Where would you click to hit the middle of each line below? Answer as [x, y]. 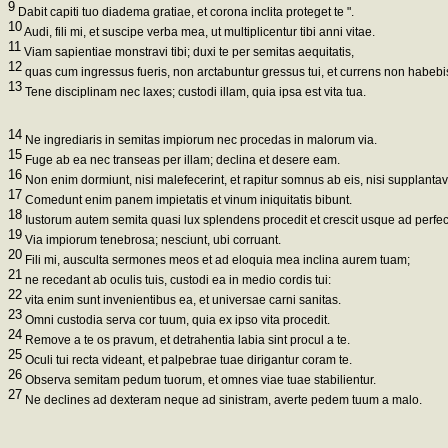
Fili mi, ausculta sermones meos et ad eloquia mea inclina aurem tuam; [216, 259]
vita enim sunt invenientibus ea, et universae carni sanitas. [181, 299]
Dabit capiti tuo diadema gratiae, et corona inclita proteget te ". [184, 11]
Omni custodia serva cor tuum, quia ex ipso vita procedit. [176, 319]
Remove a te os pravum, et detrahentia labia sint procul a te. [186, 339]
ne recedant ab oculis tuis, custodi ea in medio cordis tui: [176, 279]
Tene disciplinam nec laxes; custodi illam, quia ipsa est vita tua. [194, 91]
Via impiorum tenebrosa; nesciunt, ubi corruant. [151, 239]
